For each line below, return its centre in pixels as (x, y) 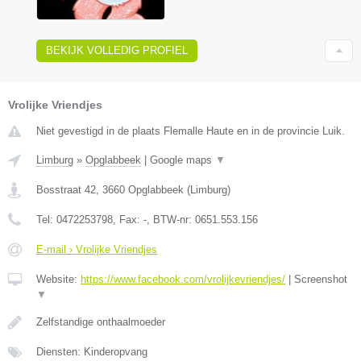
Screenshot (321, 279)
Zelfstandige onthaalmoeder (101, 322)
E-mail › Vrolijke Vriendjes (97, 249)
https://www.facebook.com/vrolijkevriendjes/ (183, 279)
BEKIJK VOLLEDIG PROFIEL (117, 50)
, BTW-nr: (171, 219)
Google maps (183, 160)
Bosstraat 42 (66, 189)
